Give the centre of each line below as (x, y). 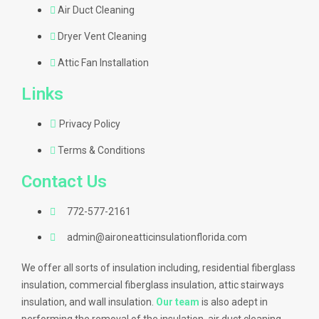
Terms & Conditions (101, 150)
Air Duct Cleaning (96, 10)
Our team (178, 302)
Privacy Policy (90, 124)
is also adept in (234, 302)
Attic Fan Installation (103, 63)
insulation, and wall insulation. (89, 302)
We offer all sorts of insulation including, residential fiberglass (158, 268)
